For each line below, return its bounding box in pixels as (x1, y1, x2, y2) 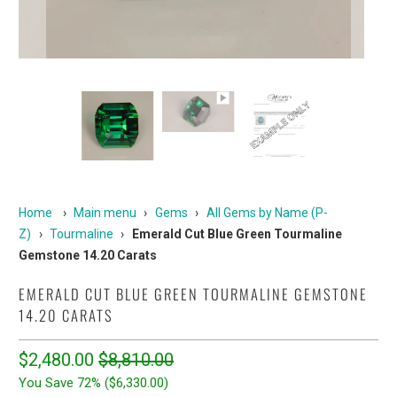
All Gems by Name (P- (206, 206, 328, 220)
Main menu (73, 206, 136, 220)
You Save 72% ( (19, 375, 110, 391)
